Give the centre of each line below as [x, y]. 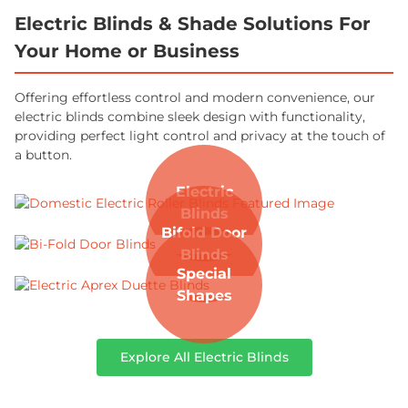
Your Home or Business [127, 51]
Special [204, 274]
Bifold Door [204, 233]
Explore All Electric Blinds [204, 357]
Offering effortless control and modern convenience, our [195, 97]
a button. [43, 154]
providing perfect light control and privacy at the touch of [200, 135]
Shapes [204, 296]
